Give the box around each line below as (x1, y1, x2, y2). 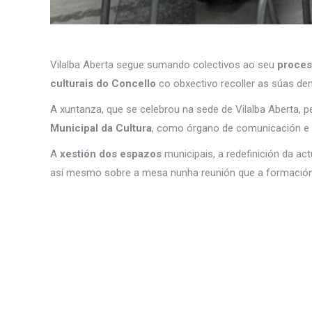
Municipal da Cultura (50, 122, 152, 134)
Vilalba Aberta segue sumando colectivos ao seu (50, 58, 274, 71)
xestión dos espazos (57, 148, 162, 160)
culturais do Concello (50, 77, 156, 90)
